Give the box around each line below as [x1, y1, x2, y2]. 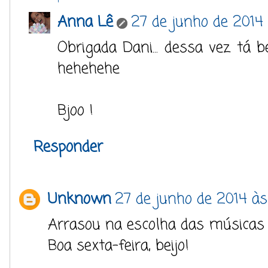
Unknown [48, 188, 111, 211]
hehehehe [57, 57, 120, 81]
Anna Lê [57, 11, 113, 34]
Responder [33, 136, 103, 159]
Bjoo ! [57, 99, 93, 123]
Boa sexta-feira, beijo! [48, 234, 189, 258]
